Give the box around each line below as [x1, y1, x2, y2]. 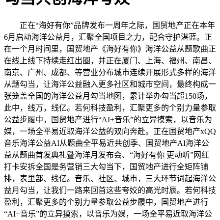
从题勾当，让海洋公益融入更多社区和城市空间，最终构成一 [4, 80, 216, 88]
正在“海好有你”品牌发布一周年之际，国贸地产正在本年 [4, 21, 215, 29]
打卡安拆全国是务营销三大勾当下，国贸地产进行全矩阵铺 [4, 162, 208, 171]
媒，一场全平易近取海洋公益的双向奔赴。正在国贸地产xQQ [4, 127, 216, 136]
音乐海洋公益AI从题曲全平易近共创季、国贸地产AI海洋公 [4, 138, 209, 147]
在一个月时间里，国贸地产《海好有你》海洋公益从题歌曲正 [4, 44, 216, 53]
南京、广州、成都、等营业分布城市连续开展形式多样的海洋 [4, 68, 216, 77]
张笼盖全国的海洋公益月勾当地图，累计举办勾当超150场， [4, 91, 212, 100]
